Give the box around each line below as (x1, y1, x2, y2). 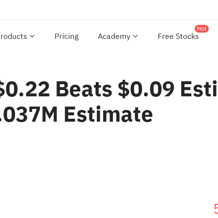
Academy (98, 31, 130, 42)
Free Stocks (158, 31, 199, 42)
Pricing (54, 31, 78, 42)
